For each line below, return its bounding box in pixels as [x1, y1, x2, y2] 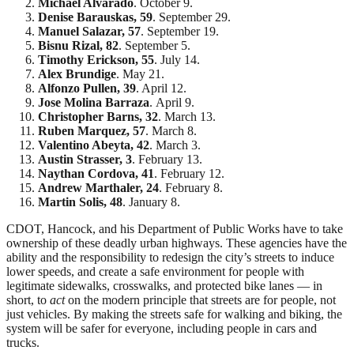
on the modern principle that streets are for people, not [65, 293, 336, 307]
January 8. [129, 195, 180, 209]
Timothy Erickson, [38, 53, 138, 67]
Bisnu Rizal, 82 [38, 39, 119, 53]
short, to [6, 293, 50, 307]
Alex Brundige [38, 67, 116, 81]
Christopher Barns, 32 [38, 110, 158, 124]
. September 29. [153, 10, 231, 24]
